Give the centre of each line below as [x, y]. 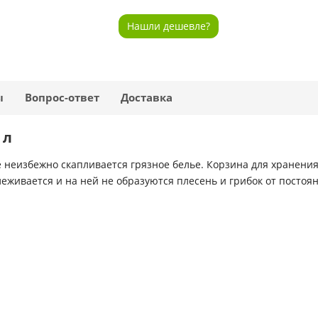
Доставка [147, 98]
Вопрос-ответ [62, 98]
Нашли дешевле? [169, 26]
